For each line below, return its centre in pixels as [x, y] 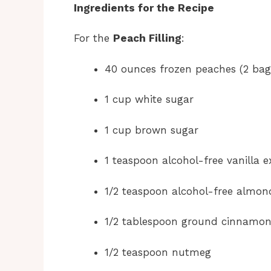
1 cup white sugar [149, 100]
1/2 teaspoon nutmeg [158, 252]
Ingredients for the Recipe [144, 8]
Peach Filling [147, 38]
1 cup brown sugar [152, 130]
